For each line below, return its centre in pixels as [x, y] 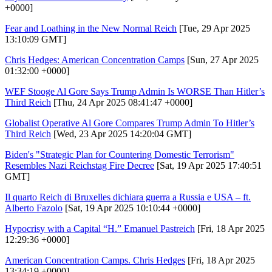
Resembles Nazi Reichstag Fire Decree [80, 165]
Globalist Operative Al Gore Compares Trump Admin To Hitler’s [130, 123]
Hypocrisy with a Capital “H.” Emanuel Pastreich [100, 228]
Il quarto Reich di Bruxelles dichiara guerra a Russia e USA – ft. [128, 197]
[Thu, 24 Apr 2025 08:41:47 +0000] [122, 102]
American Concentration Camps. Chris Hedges [95, 260]
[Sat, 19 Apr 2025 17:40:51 [208, 165]
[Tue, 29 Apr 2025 [213, 28]
